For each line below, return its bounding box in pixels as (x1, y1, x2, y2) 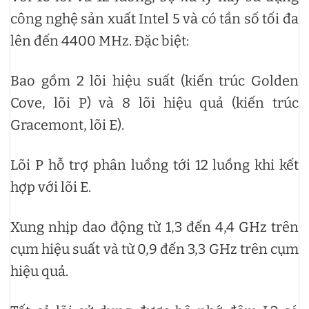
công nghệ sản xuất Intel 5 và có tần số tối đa (10, 10, 299, 27)
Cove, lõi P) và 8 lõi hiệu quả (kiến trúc (10, 94, 299, 111)
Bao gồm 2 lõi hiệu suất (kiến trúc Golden (10, 72, 299, 89)
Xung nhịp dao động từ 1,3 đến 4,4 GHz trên (10, 218, 299, 235)
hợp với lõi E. (10, 178, 91, 195)
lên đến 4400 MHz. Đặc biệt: (10, 32, 189, 49)
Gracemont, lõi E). (10, 116, 124, 133)
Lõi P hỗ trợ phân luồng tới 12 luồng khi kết (10, 156, 299, 173)
